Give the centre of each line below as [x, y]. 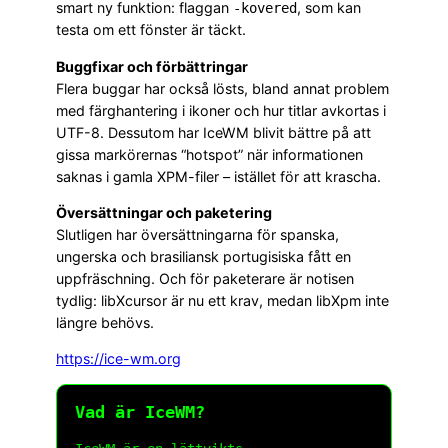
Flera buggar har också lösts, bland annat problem [222, 88]
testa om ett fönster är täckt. [151, 30]
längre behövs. [105, 322]
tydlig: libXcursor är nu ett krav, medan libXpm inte [222, 300]
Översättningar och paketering [164, 212]
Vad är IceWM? [140, 412]
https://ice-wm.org [118, 359]
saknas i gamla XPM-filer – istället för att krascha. [218, 176]
